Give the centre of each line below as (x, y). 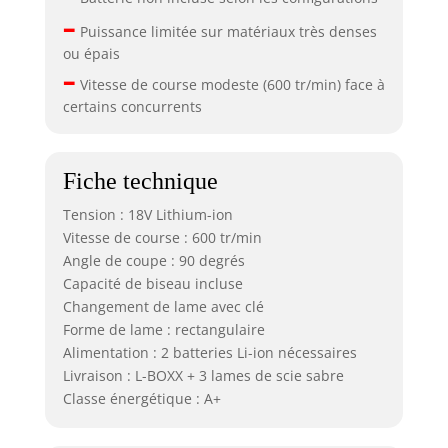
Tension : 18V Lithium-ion (147, 215)
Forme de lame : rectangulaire (163, 330)
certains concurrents (132, 106)
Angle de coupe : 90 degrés (153, 261)
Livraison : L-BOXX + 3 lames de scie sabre (203, 376)
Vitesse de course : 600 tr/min (162, 238)
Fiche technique (140, 181)
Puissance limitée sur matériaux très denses (226, 31)
